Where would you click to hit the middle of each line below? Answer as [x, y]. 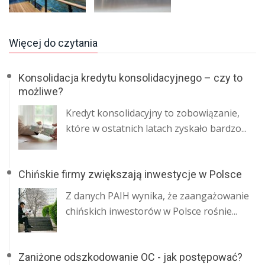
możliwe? [41, 92]
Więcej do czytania [53, 43]
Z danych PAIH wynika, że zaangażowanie [157, 196]
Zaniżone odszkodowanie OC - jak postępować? [130, 257]
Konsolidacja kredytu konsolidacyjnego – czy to [130, 78]
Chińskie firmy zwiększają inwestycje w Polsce [130, 174]
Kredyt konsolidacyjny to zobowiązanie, [153, 113]
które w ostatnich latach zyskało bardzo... [156, 129]
